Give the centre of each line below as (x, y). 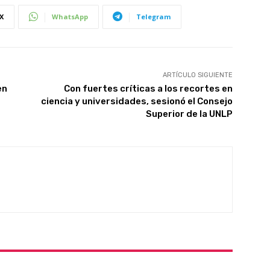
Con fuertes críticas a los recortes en (148, 88)
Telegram (153, 16)
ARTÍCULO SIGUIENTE (197, 75)
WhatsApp (70, 16)
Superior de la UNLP (189, 114)
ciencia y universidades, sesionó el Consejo (137, 101)
